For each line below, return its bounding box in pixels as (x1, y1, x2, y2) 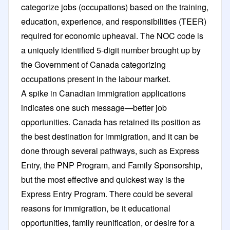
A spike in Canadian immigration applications (21, 87, 186, 99)
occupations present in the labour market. (21, 72, 172, 85)
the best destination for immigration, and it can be (21, 130, 199, 142)
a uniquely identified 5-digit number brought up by (21, 44, 201, 56)
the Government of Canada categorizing (21, 58, 166, 70)
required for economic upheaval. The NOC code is (21, 29, 203, 42)
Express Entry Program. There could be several (21, 187, 193, 200)
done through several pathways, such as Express (21, 144, 199, 157)
